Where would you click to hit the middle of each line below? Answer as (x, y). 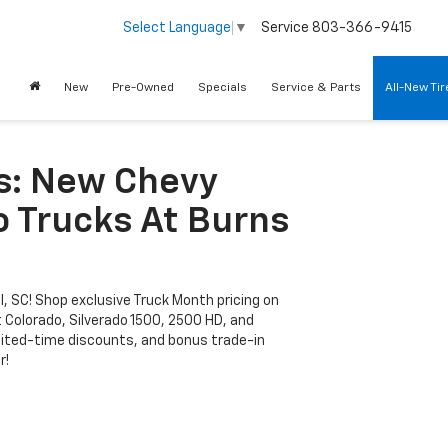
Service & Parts (316, 88)
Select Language (177, 28)
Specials (222, 88)
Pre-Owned (143, 88)
